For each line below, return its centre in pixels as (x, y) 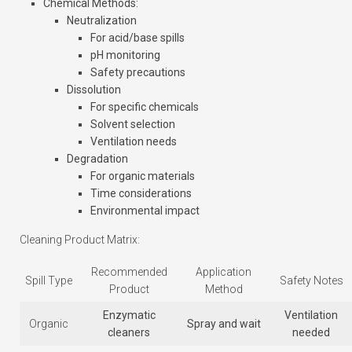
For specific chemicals (145, 107)
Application (224, 272)
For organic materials (143, 176)
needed (311, 333)
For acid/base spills (137, 38)
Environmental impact (145, 211)
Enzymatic (129, 315)
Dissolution (94, 90)
